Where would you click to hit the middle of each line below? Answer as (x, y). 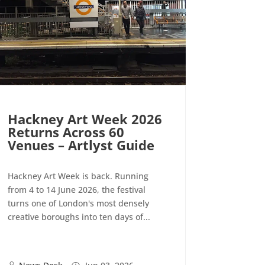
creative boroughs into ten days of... (79, 217)
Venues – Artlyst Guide (81, 145)
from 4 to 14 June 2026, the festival (76, 190)
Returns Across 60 (66, 132)
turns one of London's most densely (78, 203)
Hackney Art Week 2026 (85, 119)
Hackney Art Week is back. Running (78, 176)
